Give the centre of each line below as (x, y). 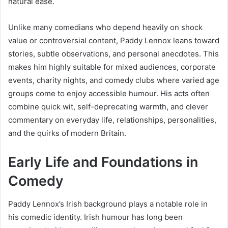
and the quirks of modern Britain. (67, 133)
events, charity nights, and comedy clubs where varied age (114, 80)
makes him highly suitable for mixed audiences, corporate (112, 67)
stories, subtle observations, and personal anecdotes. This (113, 54)
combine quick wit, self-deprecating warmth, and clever (108, 107)
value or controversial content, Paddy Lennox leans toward (114, 41)
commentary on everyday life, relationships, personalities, (112, 120)
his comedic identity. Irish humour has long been (95, 217)
